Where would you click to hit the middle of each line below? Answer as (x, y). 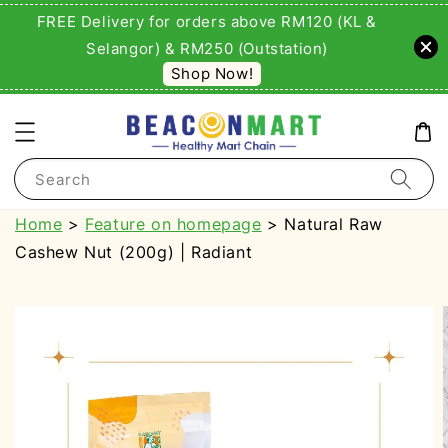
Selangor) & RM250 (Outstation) (206, 48)
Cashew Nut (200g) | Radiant (134, 252)
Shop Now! (212, 73)
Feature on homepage (173, 224)
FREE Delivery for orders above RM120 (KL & (207, 21)
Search (63, 180)
